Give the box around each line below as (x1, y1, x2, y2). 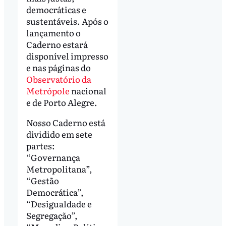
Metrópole (26, 84, 70, 97)
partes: (26, 139, 55, 152)
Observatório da (26, 73, 91, 86)
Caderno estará (26, 38, 88, 51)
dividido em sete (26, 127, 92, 140)
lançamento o (26, 26, 81, 39)
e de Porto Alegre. (26, 96, 97, 109)
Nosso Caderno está (26, 116, 105, 129)
